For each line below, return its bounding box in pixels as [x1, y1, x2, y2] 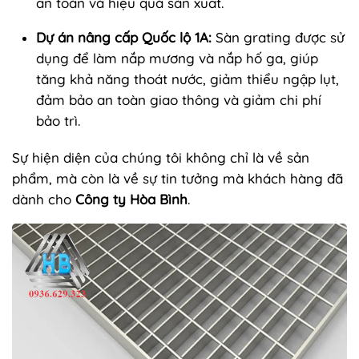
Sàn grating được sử [212, 28, 345, 46]
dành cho [12, 190, 75, 208]
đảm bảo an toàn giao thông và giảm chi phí [36, 91, 321, 108]
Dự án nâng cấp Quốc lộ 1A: [36, 28, 212, 46]
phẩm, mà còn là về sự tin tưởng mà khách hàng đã [12, 169, 343, 187]
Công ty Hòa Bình [75, 190, 188, 208]
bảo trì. [36, 111, 80, 129]
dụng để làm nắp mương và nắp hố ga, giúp [36, 49, 318, 67]
